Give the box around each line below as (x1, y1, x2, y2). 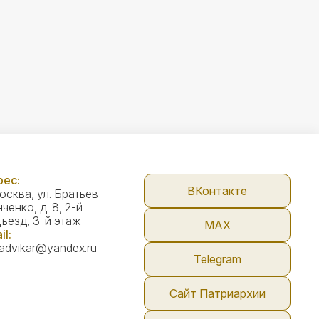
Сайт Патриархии (169, 286, 266, 300)
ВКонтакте (187, 184, 247, 198)
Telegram (193, 252, 241, 266)
